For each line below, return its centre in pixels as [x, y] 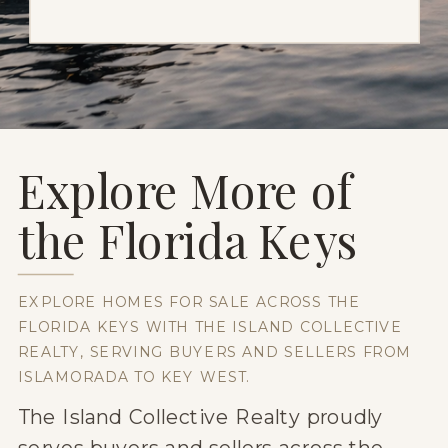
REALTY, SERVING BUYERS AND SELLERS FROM [215, 352]
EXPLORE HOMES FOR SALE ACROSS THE [189, 301]
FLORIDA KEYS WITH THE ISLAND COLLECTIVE [210, 326]
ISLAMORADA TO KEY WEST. [134, 377]
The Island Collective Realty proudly [201, 417]
